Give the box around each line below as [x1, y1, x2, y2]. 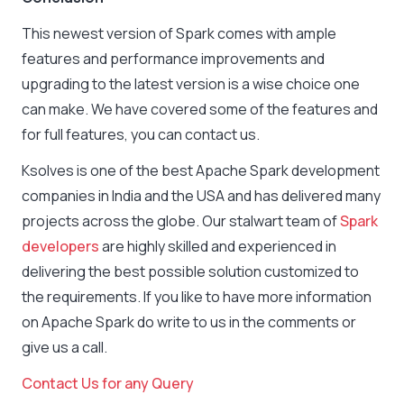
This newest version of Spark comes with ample [22, 23, 336, 44]
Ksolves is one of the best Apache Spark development [22, 161, 380, 181]
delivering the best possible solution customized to [22, 262, 359, 282]
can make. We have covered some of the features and [22, 99, 378, 120]
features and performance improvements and [22, 49, 325, 69]
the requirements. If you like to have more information [22, 287, 372, 308]
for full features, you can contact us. [22, 124, 260, 145]
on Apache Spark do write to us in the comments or [22, 312, 356, 333]
